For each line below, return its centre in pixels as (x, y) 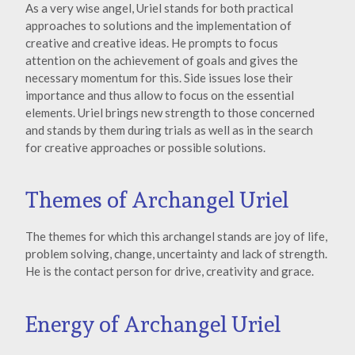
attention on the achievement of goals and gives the (162, 60)
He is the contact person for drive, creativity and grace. (170, 271)
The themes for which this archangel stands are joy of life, (176, 237)
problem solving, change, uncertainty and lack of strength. (176, 254)
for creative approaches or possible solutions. (145, 147)
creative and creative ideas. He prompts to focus (152, 42)
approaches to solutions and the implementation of (158, 25)
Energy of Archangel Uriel (153, 324)
